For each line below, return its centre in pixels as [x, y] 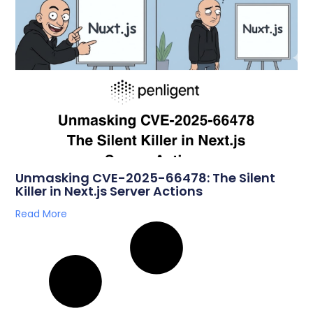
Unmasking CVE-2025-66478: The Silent [146, 178]
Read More [42, 214]
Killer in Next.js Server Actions [109, 191]
